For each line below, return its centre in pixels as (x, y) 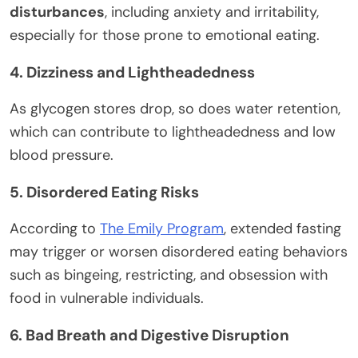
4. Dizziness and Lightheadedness (132, 73)
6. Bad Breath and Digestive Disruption (149, 336)
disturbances (57, 12)
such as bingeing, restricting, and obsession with (169, 275)
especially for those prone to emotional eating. (165, 36)
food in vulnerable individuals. (107, 298)
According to (55, 229)
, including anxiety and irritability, (212, 12)
